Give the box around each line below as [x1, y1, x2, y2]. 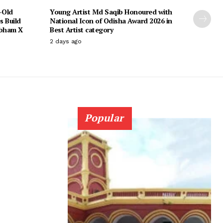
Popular [85, 111, 124, 124]
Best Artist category [50, 24, 113, 34]
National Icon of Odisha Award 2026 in [50, 15, 172, 25]
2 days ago [50, 37, 82, 45]
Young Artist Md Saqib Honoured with [50, 6, 172, 16]
